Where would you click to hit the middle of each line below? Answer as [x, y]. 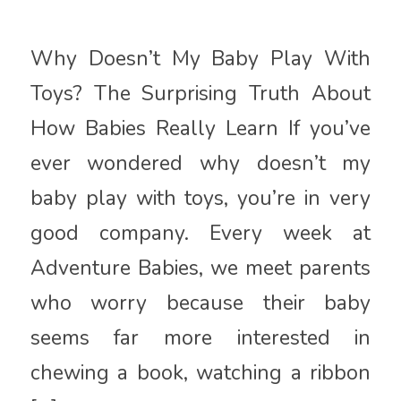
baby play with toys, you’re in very [200, 199]
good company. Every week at [200, 234]
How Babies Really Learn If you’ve [200, 129]
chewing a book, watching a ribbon [200, 373]
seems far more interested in [200, 338]
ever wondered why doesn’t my [200, 164]
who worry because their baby [200, 303]
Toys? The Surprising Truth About [200, 94]
